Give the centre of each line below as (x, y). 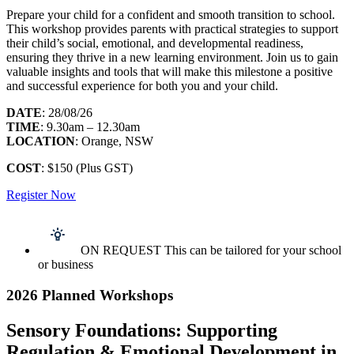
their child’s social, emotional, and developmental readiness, (155, 43)
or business (66, 265)
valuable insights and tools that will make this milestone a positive (169, 72)
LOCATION (41, 141)
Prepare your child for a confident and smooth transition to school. (171, 15)
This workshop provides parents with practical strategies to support (172, 29)
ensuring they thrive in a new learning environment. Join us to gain (172, 58)
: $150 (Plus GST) (87, 168)
